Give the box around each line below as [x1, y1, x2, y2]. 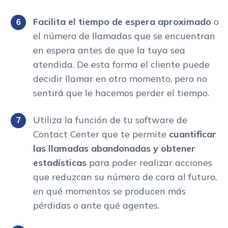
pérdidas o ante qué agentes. [33, 199, 159, 211]
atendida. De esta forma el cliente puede [33, 58, 210, 70]
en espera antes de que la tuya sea [33, 44, 185, 56]
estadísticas [33, 156, 89, 168]
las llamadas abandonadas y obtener [33, 142, 195, 154]
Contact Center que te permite [33, 128, 169, 140]
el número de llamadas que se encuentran [33, 30, 215, 42]
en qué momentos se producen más [33, 185, 186, 197]
